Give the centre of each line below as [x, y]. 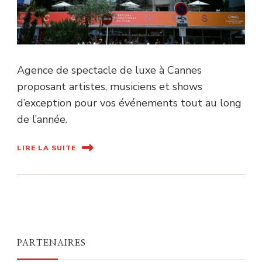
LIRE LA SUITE [46, 148]
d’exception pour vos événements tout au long [129, 103]
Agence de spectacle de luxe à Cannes [109, 70]
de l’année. [42, 120]
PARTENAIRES [51, 243]
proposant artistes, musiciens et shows [110, 87]
